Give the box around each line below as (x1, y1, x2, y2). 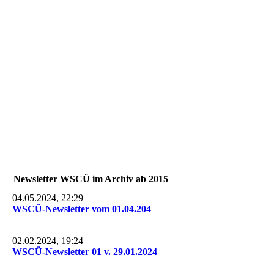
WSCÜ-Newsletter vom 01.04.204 (12, 203, 151, 214)
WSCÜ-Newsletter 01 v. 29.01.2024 (12, 246, 157, 257)
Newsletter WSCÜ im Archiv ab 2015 (13, 173, 168, 184)
